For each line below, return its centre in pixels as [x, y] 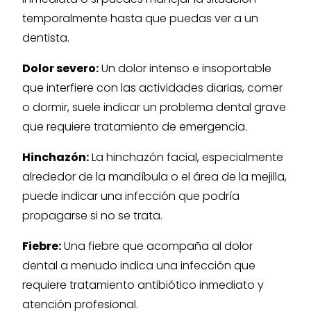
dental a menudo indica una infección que [139, 266]
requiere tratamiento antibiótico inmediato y [143, 285]
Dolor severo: [60, 68]
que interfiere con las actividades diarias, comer [152, 88]
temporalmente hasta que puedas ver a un [140, 18]
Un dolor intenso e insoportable [185, 68]
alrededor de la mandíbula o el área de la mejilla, [154, 177]
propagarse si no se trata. [92, 216]
